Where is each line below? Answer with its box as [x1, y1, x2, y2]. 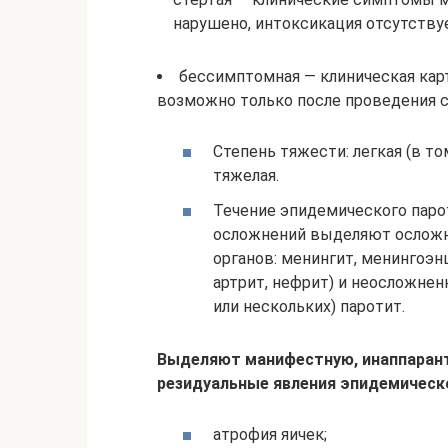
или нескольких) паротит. [213, 297, 405, 317]
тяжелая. [213, 166, 279, 186]
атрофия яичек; [213, 425, 327, 445]
